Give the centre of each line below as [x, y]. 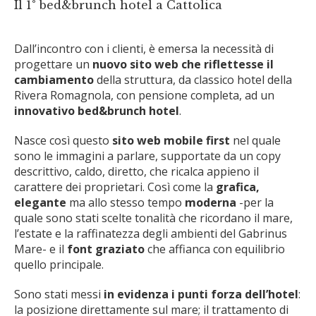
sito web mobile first [171, 140]
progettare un [52, 64]
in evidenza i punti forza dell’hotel [201, 294]
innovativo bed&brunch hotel [97, 111]
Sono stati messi [59, 294]
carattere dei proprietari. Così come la [115, 187]
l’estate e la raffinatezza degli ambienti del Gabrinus [151, 233]
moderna [211, 202]
